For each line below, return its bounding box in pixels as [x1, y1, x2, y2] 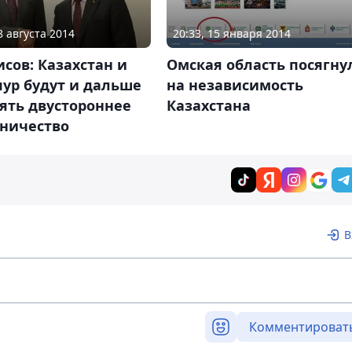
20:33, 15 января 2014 [172, 26, 291, 42]
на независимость [166, 75, 303, 95]
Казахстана [166, 96, 251, 115]
